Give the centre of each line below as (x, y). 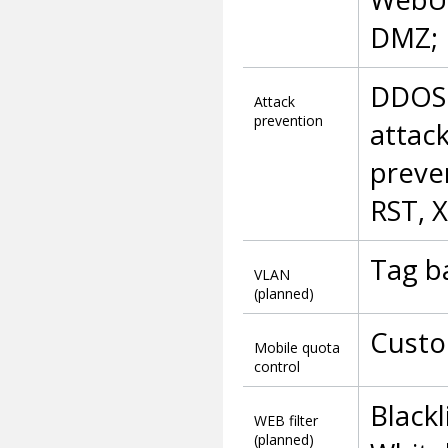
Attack (274, 102)
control (276, 367)
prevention (288, 121)
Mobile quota (296, 348)
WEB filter (285, 421)
